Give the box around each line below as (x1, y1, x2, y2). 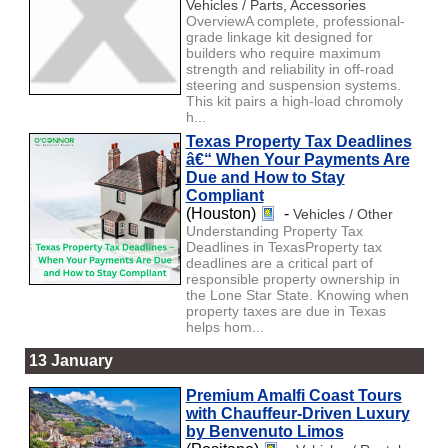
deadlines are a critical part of (185, 254, 373, 271)
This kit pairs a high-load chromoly (185, 92, 403, 109)
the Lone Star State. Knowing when (185, 286, 409, 303)
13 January (28, 351, 113, 369)
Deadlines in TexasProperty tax (185, 238, 382, 255)
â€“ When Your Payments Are (185, 150, 410, 168)
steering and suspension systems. (185, 76, 401, 93)
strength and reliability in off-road (185, 60, 394, 77)
